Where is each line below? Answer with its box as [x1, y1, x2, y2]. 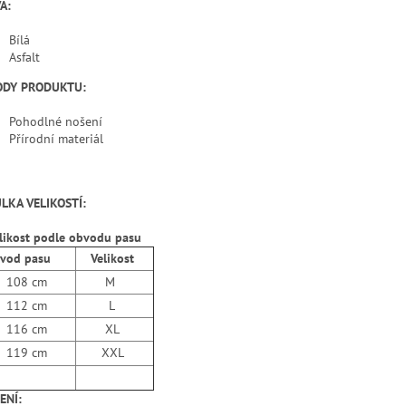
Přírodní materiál [9, 130, 103, 148]
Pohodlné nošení [9, 113, 102, 130]
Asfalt [9, 49, 40, 66]
